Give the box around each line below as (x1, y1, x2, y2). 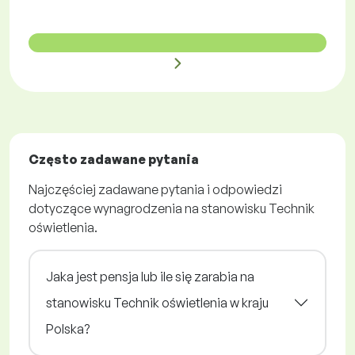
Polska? (46, 320, 90, 337)
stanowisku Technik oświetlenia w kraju (46, 294, 269, 311)
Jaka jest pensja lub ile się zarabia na (46, 268, 254, 284)
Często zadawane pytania (29, 151, 199, 167)
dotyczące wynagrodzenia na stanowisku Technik (29, 200, 315, 216)
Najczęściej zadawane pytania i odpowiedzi (29, 181, 282, 197)
